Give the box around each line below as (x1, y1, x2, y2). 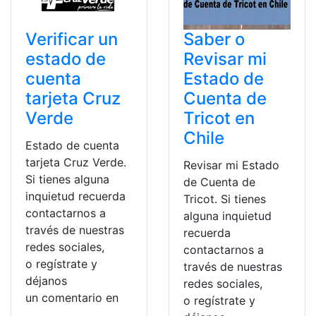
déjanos (25, 273, 67, 288)
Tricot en (183, 107, 255, 128)
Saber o (183, 28, 245, 49)
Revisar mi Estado (183, 157, 279, 172)
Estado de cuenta (25, 138, 119, 152)
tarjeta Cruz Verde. (25, 154, 126, 169)
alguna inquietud (183, 208, 272, 223)
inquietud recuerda (25, 188, 126, 203)
